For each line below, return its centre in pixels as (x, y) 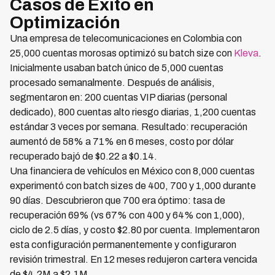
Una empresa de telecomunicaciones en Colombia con (126, 38)
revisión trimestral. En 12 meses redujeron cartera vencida (134, 259)
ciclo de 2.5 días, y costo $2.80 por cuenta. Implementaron (135, 230)
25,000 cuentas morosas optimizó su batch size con (122, 53)
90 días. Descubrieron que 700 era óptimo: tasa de (118, 200)
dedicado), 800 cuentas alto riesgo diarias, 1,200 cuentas (133, 112)
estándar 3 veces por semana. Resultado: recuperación (129, 127)
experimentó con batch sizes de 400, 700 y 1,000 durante (133, 186)
